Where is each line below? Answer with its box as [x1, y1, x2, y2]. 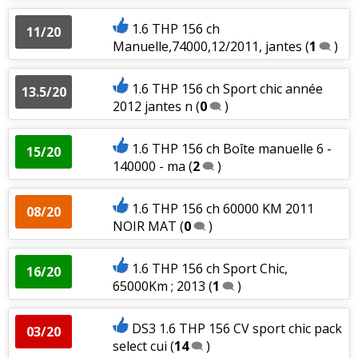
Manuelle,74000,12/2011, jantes [112, 37, 302, 55]
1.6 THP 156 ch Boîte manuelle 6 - [131, 139, 332, 157]
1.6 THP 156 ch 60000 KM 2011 [131, 199, 314, 217]
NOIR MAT [112, 217, 177, 235]
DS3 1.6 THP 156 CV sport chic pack [131, 319, 342, 337]
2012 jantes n [112, 97, 193, 115]
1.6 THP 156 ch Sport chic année [131, 79, 323, 97]
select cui [112, 336, 167, 355]
